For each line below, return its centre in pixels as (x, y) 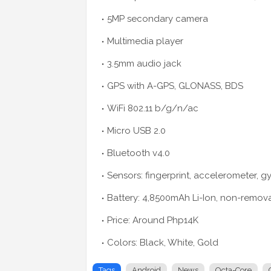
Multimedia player (145, 41)
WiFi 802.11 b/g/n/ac (153, 109)
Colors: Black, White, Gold (163, 243)
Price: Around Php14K (153, 220)
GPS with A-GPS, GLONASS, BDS (175, 86)
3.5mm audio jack (144, 64)
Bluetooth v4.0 (139, 153)
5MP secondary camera (158, 19)
